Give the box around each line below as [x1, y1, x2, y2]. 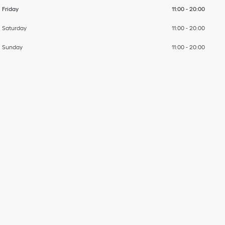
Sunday [2, 43, 23, 50]
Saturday [2, 24, 27, 31]
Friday [2, 5, 19, 12]
